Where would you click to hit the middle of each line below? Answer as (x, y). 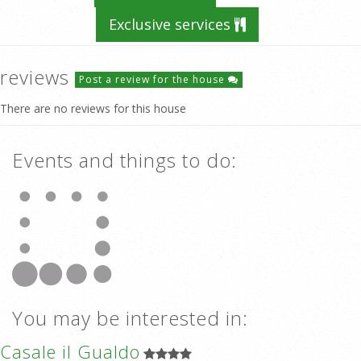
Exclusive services (172, 24)
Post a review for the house (154, 79)
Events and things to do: (124, 160)
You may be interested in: (130, 318)
